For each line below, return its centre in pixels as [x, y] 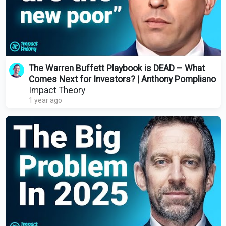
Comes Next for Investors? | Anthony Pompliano [122, 79]
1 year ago [45, 100]
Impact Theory [57, 90]
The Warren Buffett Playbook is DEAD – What [117, 68]
